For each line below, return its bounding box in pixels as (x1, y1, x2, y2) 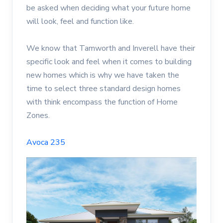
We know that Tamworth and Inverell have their (26, 42, 195, 54)
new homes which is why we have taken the (26, 69, 179, 81)
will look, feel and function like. (26, 15, 134, 27)
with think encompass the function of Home (26, 96, 178, 108)
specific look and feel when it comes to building (26, 56, 192, 67)
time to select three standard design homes (26, 83, 181, 94)
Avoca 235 (26, 136, 65, 148)
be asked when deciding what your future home (26, 2, 191, 13)
